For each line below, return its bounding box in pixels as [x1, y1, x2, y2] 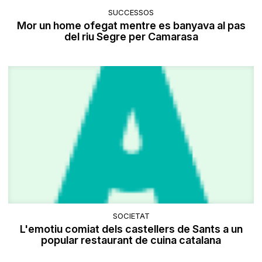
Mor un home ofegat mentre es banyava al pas [16, 19, 246, 32]
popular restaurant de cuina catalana [41, 233, 221, 246]
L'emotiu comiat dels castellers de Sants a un [19, 222, 243, 235]
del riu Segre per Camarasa [64, 30, 198, 43]
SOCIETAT [112, 211, 150, 220]
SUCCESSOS [108, 8, 154, 18]
